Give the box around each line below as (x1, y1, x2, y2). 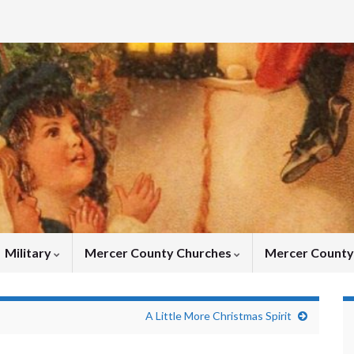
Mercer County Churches (85, 245, 234, 261)
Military (5, 245, 54, 261)
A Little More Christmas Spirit (145, 309, 292, 323)
